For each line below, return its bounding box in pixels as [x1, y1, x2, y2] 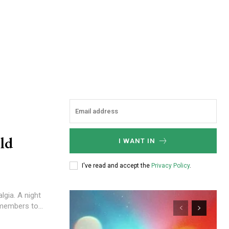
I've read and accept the [82, 162, 151, 169]
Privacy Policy [151, 162, 190, 169]
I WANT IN [118, 137, 155, 145]
